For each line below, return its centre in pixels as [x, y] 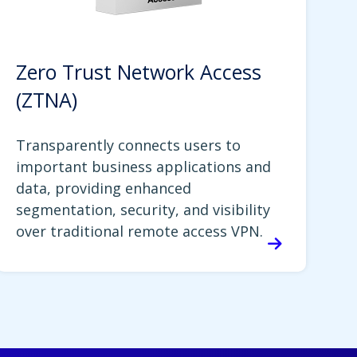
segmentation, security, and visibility [143, 210]
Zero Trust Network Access [138, 72]
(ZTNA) [46, 100]
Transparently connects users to [128, 145]
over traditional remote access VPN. [139, 231]
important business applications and [143, 167]
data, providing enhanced [103, 188]
